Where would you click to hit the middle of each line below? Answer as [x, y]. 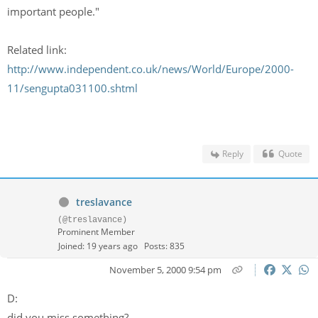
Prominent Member [96, 232]
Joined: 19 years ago [98, 246]
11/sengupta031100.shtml [72, 88]
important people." [55, 11]
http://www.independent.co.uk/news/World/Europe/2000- [150, 69]
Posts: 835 [164, 246]
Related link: [37, 50]
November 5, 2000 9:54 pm [165, 270]
